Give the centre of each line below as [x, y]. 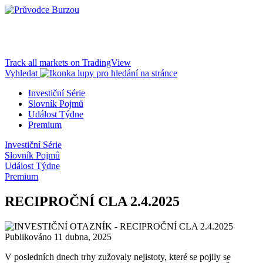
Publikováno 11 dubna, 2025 [58, 237]
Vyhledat [21, 73]
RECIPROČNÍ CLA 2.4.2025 [92, 201]
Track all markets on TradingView [68, 63]
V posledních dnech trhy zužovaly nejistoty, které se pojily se [118, 257]
